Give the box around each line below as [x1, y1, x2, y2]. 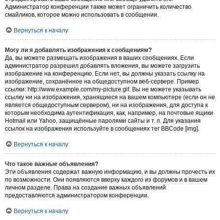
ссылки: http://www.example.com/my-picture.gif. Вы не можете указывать [5, 86, 201, 93]
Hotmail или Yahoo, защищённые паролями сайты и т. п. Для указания [5, 117, 201, 125]
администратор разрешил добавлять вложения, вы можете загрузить [5, 62, 200, 70]
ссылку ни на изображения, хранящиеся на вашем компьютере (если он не [5, 94, 215, 101]
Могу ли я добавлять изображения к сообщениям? [5, 47, 152, 54]
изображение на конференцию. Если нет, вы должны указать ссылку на [5, 70, 205, 78]
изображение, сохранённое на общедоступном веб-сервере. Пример [5, 78, 199, 85]
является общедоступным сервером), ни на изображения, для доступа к [5, 102, 208, 109]
